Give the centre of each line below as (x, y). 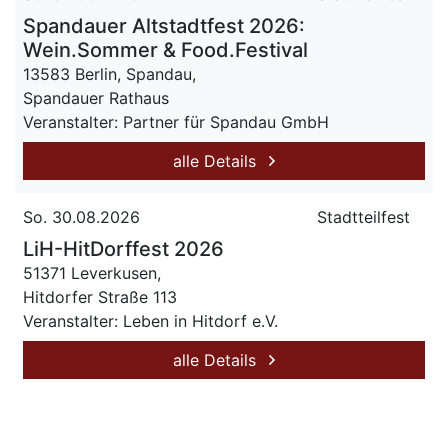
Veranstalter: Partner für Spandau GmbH (176, 122)
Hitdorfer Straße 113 (100, 297)
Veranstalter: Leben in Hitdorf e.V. (150, 321)
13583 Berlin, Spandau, (109, 74)
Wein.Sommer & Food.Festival (165, 50)
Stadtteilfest (363, 217)
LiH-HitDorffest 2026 (123, 249)
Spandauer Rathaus (96, 98)
